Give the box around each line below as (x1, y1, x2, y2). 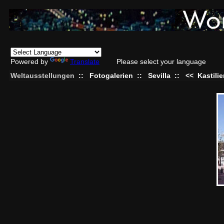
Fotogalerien (89, 71, 133, 79)
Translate (70, 57, 99, 65)
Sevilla (148, 71, 170, 79)
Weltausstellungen (10, 71, 74, 79)
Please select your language (116, 57, 206, 65)
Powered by (10, 57, 50, 65)
